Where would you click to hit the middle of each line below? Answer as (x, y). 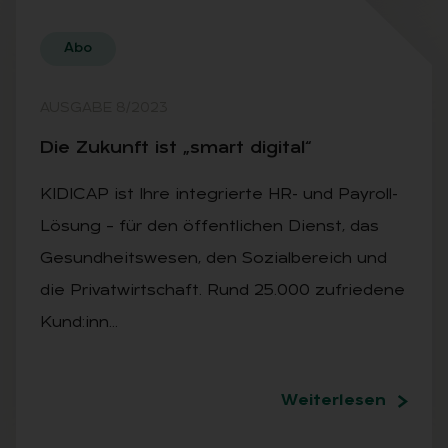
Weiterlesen (333, 400)
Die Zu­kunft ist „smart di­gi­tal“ (175, 148)
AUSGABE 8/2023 (104, 108)
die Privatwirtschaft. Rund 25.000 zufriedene (222, 290)
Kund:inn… (79, 322)
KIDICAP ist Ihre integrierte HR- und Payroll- (219, 194)
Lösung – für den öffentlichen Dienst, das (209, 226)
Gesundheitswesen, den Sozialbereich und (213, 258)
